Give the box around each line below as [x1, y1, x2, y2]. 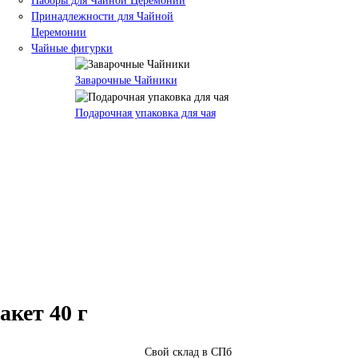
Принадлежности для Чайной [31, 10, 174, 22]
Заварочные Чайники [74, 74, 177, 87]
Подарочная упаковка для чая [74, 107, 216, 120]
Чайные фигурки [31, 42, 113, 54]
